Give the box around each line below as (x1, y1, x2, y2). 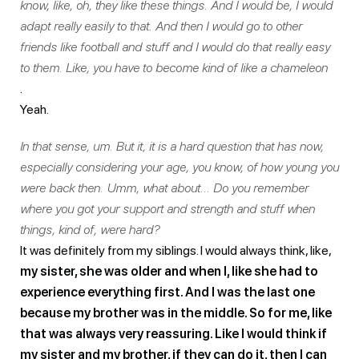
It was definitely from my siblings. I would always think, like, (20, 242, 331, 258)
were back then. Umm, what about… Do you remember (20, 179, 309, 196)
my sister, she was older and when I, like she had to (20, 263, 318, 279)
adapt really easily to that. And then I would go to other (20, 18, 302, 34)
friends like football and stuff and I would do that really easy (20, 38, 330, 54)
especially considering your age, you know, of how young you (20, 159, 339, 175)
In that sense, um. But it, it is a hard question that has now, (20, 138, 324, 154)
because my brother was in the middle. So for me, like (20, 305, 332, 321)
